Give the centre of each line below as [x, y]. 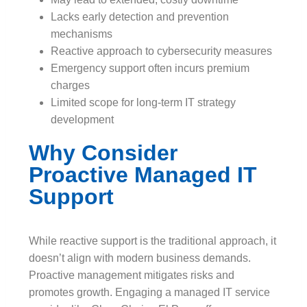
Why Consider [103, 152]
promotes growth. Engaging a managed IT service [149, 292]
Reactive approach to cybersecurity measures [161, 51]
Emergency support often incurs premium [150, 68]
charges [70, 85]
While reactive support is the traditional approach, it [152, 241]
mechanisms [82, 34]
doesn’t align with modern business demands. [140, 258]
